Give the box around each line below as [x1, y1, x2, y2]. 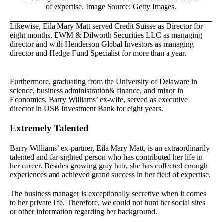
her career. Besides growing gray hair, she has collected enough [10, 161, 208, 170]
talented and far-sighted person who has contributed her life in [10, 152, 203, 161]
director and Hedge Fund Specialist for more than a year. [10, 48, 186, 57]
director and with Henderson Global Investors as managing [10, 39, 194, 48]
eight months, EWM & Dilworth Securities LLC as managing [10, 30, 202, 39]
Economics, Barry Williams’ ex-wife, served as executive [10, 95, 188, 104]
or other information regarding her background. [10, 207, 157, 216]
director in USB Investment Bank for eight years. [10, 104, 163, 112]
